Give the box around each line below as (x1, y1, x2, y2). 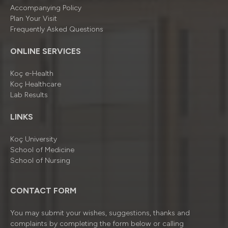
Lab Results (10, 91, 48, 99)
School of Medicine (10, 146, 74, 154)
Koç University (10, 135, 57, 144)
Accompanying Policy (10, 4, 81, 12)
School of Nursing (10, 156, 70, 165)
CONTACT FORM (10, 186, 76, 195)
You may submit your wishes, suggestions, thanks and (10, 209, 190, 217)
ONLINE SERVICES (10, 46, 81, 56)
